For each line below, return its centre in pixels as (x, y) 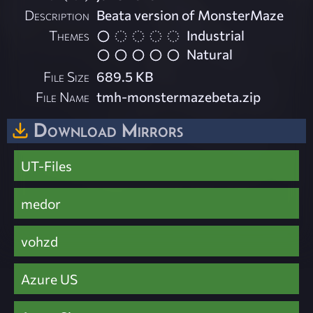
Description (57, 15)
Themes (70, 35)
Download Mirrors (108, 130)
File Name (63, 96)
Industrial (216, 35)
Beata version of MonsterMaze (190, 15)
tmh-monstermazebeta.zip (179, 96)
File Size (67, 76)
